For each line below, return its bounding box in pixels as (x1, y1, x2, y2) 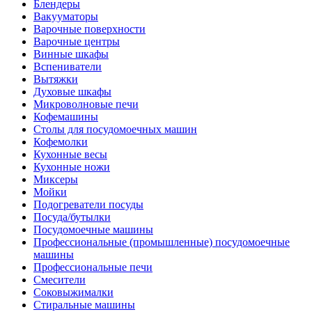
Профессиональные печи (33, 261, 153, 273)
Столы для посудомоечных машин (33, 123, 197, 135)
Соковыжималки (33, 286, 114, 298)
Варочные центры (33, 36, 120, 47)
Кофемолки (33, 136, 88, 148)
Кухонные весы (33, 148, 107, 160)
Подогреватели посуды (33, 198, 143, 210)
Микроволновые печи (33, 98, 139, 110)
